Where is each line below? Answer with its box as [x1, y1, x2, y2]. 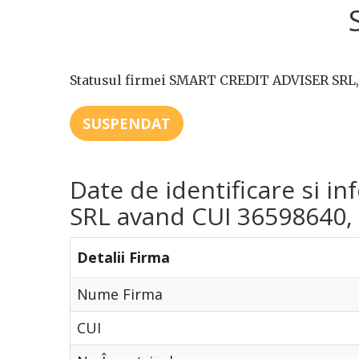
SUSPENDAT [83, 114, 171, 133]
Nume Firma [77, 284, 163, 304]
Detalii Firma [77, 248, 170, 267]
